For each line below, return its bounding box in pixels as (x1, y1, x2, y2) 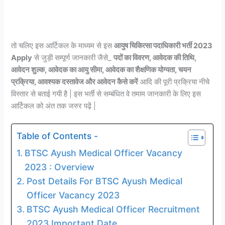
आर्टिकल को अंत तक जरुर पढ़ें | (11, 101, 96, 110)
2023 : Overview (24, 162, 94, 173)
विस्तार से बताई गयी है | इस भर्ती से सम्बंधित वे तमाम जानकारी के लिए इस (11, 89, 201, 98)
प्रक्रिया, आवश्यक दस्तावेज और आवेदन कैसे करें (11, 77, 139, 86)
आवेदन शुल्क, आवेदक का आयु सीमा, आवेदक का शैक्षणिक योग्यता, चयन (11, 65, 192, 74)
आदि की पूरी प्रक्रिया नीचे (138, 77, 210, 86)
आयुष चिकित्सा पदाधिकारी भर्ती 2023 (114, 41, 213, 50)
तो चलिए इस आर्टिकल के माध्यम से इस (11, 41, 115, 50)
